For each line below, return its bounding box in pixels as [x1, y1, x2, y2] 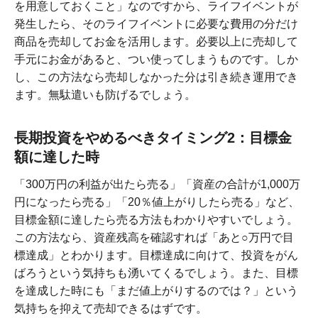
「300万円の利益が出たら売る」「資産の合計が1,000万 [14, 178, 300, 191]
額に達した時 [14, 149, 99, 165]
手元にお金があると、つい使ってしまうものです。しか [14, 53, 298, 66]
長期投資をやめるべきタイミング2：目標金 [14, 130, 292, 146]
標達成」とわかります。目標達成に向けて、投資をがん [14, 249, 298, 262]
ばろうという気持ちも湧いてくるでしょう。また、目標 [14, 267, 298, 280]
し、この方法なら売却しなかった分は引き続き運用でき [14, 71, 298, 84]
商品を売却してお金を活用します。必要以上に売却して [14, 35, 298, 48]
